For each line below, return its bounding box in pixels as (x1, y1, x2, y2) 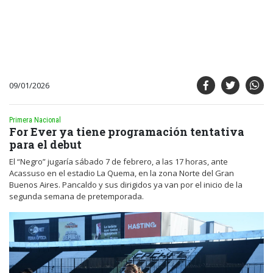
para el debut (9, 136, 82, 152)
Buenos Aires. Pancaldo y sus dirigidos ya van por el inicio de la (9, 179, 243, 190)
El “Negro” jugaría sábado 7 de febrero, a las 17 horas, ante (9, 155, 228, 167)
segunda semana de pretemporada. (9, 190, 144, 202)
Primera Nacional (9, 115, 61, 124)
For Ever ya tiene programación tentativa (9, 124, 244, 139)
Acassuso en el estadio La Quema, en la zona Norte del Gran (9, 167, 234, 179)
